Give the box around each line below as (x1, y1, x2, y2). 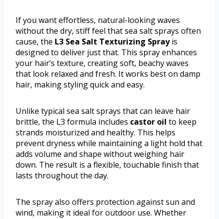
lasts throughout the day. (16, 170, 109, 181)
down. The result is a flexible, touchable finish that (16, 159, 199, 171)
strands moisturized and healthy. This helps (16, 127, 175, 138)
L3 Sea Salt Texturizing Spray (55, 36, 170, 47)
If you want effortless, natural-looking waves (16, 15, 180, 26)
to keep (167, 116, 197, 128)
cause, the (16, 36, 55, 47)
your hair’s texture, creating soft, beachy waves (16, 58, 189, 69)
